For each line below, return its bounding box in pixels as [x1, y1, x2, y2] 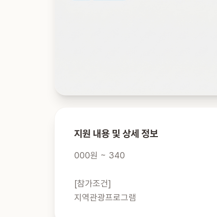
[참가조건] [74, 178, 111, 188]
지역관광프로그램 [74, 192, 136, 202]
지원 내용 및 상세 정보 [74, 128, 158, 139]
